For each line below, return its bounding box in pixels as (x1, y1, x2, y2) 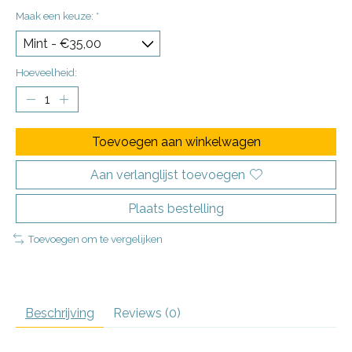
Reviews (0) (113, 305, 181, 321)
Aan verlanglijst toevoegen (90, 167, 245, 182)
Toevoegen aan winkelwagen (91, 134, 261, 149)
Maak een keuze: (16, 9, 96, 22)
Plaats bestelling (128, 200, 224, 216)
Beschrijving (25, 305, 94, 321)
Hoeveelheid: (16, 65, 77, 79)
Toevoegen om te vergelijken (27, 232, 163, 245)
